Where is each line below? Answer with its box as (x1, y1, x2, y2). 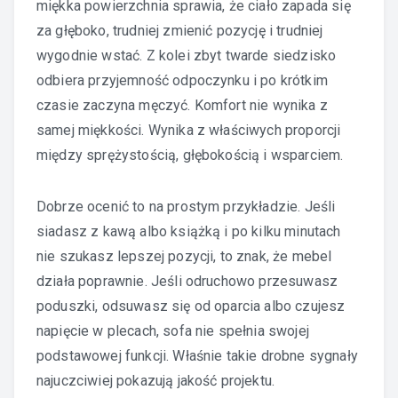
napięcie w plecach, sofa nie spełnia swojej (36, 322, 309, 339)
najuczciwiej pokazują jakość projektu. (36, 371, 275, 389)
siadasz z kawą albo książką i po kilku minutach (36, 222, 341, 240)
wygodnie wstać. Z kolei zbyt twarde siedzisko (36, 46, 337, 64)
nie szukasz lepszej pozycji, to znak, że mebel (36, 247, 332, 265)
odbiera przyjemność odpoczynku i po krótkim (36, 71, 328, 89)
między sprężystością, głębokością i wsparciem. (36, 146, 344, 163)
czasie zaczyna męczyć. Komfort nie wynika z (36, 96, 328, 114)
